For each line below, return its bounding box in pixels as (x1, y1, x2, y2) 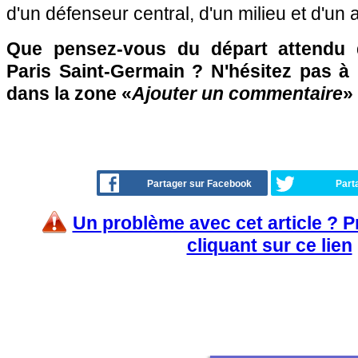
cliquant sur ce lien (186, 235, 352, 256)
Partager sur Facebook (147, 178, 252, 189)
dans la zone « (6, 83, 132, 104)
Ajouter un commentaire (132, 83, 343, 104)
